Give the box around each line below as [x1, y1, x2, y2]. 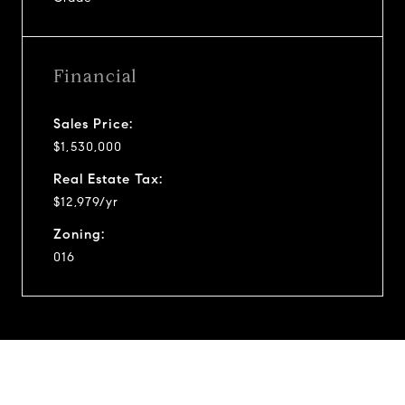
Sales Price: [53, 115, 133, 132]
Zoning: [53, 225, 105, 242]
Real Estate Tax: [53, 170, 163, 187]
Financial [53, 64, 137, 88]
